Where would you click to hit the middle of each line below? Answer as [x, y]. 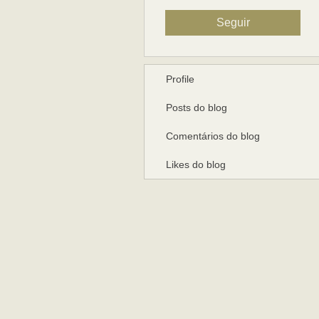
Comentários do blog [213, 136]
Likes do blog [196, 164]
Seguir [233, 22]
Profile [180, 79]
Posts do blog [197, 108]
